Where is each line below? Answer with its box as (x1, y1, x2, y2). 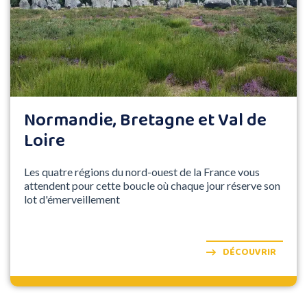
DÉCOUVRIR (223, 245, 276, 260)
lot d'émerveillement (24, 193, 120, 206)
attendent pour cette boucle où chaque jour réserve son (24, 179, 280, 193)
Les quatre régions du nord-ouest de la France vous (24, 165, 260, 179)
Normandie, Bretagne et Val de (24, 106, 267, 136)
